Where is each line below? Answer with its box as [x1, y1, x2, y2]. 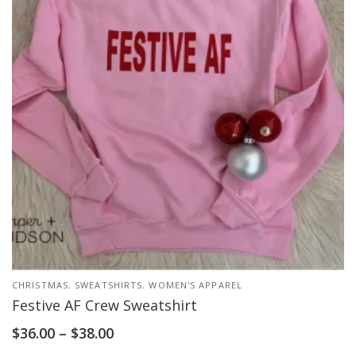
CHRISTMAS [12, 278, 68, 291]
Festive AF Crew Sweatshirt [12, 295, 197, 315]
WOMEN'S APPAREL [149, 278, 242, 291]
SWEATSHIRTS [75, 278, 143, 291]
